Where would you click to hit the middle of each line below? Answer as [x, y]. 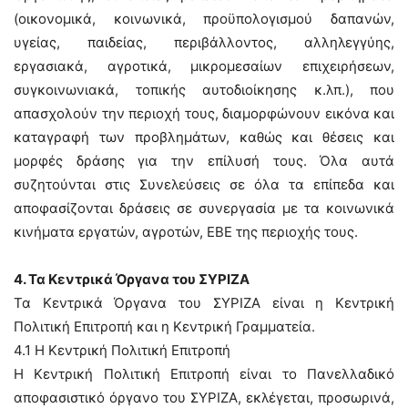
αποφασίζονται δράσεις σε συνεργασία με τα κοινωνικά [204, 208]
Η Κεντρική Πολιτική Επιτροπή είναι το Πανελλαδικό [204, 374]
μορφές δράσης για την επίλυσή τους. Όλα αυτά [204, 161]
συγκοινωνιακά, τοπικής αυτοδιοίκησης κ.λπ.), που [204, 90]
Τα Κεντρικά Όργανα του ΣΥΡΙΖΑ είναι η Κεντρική [204, 303]
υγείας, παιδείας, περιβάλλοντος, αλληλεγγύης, [204, 42]
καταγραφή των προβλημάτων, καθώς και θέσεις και [204, 137]
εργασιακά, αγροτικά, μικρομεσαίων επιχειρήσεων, [204, 66]
